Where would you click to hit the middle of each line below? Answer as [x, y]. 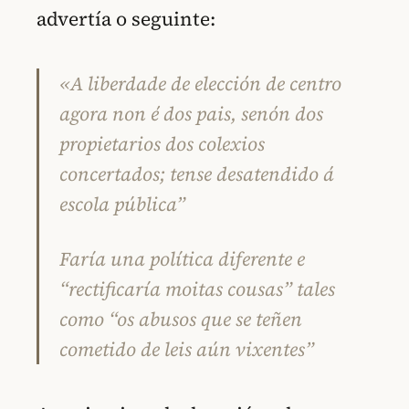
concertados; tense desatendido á [197, 173]
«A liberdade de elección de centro [200, 83]
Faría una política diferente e [182, 259]
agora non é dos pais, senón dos [191, 113]
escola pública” [122, 204]
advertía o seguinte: [126, 19]
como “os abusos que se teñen [181, 320]
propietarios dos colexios [162, 143]
